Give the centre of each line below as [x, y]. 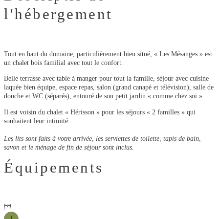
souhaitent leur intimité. [37, 120]
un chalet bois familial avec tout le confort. [64, 62]
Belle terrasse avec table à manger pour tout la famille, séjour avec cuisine [106, 78]
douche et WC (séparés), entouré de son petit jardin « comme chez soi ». [104, 96]
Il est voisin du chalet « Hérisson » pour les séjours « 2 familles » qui [100, 112]
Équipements [54, 167]
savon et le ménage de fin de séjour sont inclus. [69, 147]
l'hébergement [58, 14]
